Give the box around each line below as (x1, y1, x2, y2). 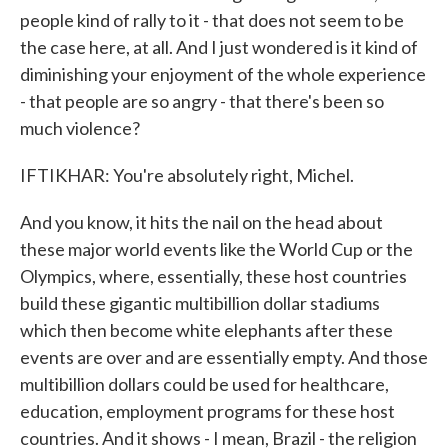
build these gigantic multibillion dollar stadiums (20, 292, 380, 314)
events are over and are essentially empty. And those (20, 346, 428, 368)
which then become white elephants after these (20, 319, 393, 341)
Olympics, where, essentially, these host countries (20, 265, 407, 287)
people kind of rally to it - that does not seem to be (20, 9, 404, 31)
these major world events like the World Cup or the (20, 238, 413, 260)
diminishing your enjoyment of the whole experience (20, 63, 426, 85)
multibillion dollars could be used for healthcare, (20, 373, 389, 395)
